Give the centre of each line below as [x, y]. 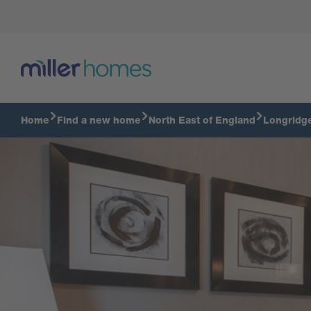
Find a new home [99, 120]
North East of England [202, 120]
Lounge [33, 56]
